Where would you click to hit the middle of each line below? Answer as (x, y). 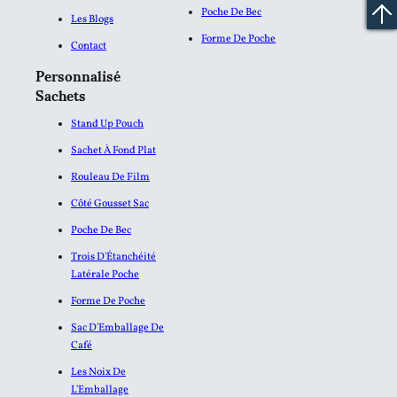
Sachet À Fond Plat (113, 150)
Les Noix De (98, 372)
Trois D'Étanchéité (113, 257)
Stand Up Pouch (107, 124)
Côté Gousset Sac (110, 203)
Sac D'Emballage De (117, 327)
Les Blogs (92, 19)
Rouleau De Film (110, 177)
